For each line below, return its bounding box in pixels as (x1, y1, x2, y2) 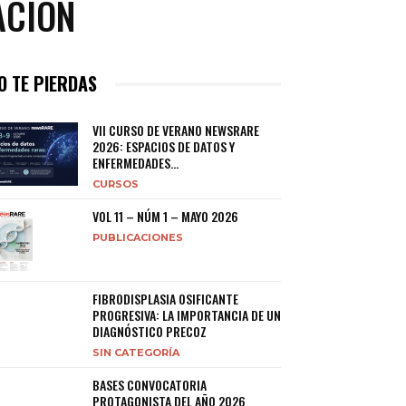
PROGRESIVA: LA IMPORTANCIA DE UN (92, 305, 281, 324)
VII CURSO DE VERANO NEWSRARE (92, 121, 259, 140)
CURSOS (92, 178, 139, 190)
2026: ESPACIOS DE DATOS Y (92, 137, 235, 156)
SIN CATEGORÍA (92, 346, 179, 359)
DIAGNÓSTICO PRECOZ (92, 322, 207, 341)
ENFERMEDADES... (92, 153, 179, 172)
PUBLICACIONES (92, 231, 183, 244)
